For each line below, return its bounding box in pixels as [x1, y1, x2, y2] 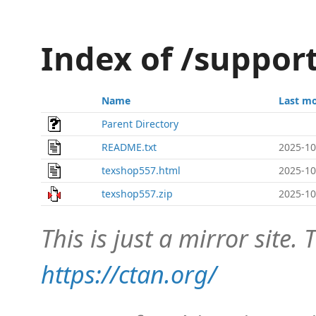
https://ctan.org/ [41, 257, 217, 291]
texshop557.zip [102, 187, 173, 200]
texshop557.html [102, 164, 181, 177]
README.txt [102, 140, 157, 154]
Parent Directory [102, 117, 178, 130]
